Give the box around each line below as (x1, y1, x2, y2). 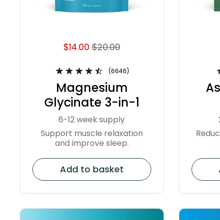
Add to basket (59, 163, 124, 175)
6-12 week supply (58, 113, 125, 125)
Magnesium (55, 80, 128, 96)
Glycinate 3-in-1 (44, 94, 139, 111)
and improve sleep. (55, 137, 129, 149)
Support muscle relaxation (40, 127, 143, 139)
